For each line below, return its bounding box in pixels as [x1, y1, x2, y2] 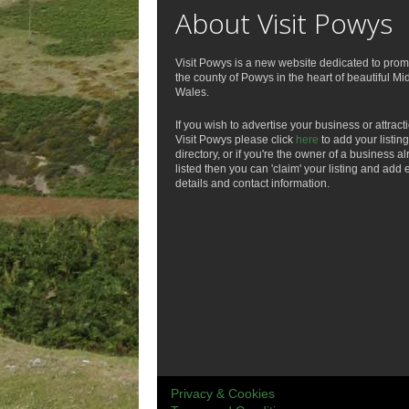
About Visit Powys [175, 5, 393, 42]
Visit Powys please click [175, 133, 296, 146]
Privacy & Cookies [171, 386, 275, 401]
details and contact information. [175, 177, 330, 190]
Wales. [175, 86, 209, 99]
